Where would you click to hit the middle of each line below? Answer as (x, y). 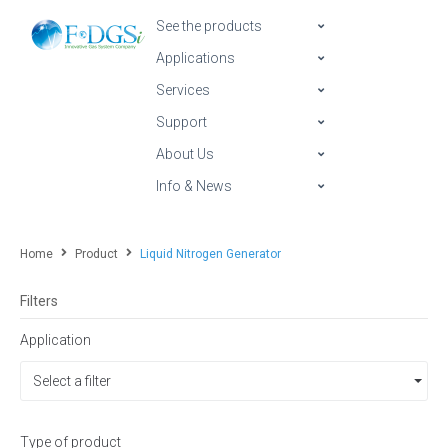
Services (183, 90)
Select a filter (72, 381)
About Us (185, 154)
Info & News (194, 186)
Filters (39, 301)
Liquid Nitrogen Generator (210, 254)
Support (181, 122)
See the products (209, 26)
